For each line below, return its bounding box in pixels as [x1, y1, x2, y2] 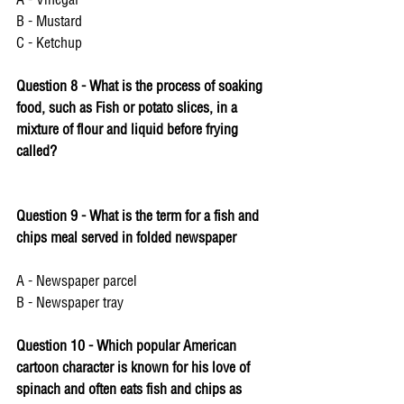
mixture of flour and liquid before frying [16, 124, 242, 137]
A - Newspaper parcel [16, 275, 141, 289]
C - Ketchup [16, 37, 86, 50]
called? [16, 145, 60, 159]
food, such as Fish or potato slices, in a [16, 102, 241, 115]
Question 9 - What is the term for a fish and [16, 210, 262, 224]
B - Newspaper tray [16, 297, 124, 310]
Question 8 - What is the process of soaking [16, 80, 266, 94]
